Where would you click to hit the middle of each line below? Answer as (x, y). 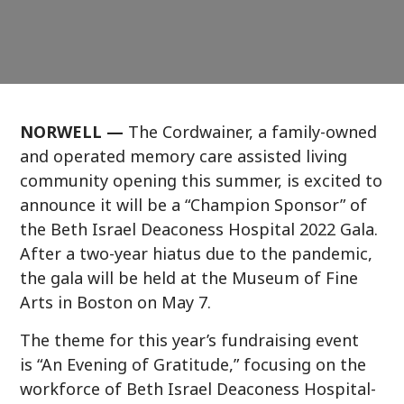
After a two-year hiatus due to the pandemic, (197, 254)
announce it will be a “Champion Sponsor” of (194, 205)
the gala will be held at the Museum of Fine (189, 278)
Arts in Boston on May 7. (116, 303)
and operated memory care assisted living (184, 156)
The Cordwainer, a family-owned (253, 132)
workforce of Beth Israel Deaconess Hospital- (198, 389)
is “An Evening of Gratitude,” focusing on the (193, 365)
